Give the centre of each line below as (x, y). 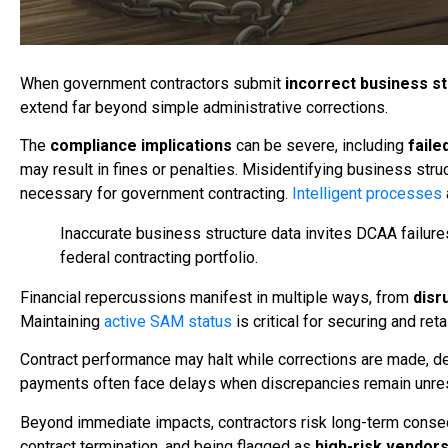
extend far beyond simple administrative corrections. (204, 107)
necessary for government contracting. (156, 194)
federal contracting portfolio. (159, 258)
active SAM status (168, 322)
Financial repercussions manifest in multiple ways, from (216, 298)
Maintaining (62, 322)
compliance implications (141, 146)
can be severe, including (320, 146)
